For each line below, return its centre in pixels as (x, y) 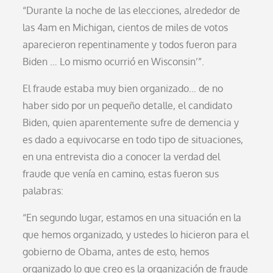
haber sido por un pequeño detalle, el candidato (128, 105)
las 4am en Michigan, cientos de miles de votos (126, 27)
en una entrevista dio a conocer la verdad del (122, 156)
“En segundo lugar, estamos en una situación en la (132, 217)
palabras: (43, 190)
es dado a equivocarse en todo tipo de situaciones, (133, 139)
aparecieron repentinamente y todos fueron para (130, 44)
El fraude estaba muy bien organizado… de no (123, 88)
